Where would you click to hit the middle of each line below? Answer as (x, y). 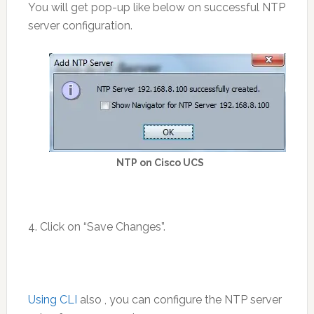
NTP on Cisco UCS (161, 163)
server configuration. (80, 26)
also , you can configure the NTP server (179, 300)
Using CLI (52, 300)
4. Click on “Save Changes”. (96, 227)
